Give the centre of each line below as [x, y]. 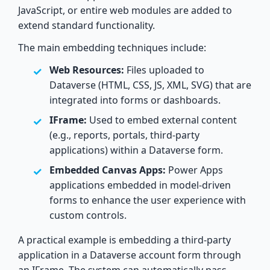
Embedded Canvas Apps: [108, 170]
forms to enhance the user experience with [148, 200]
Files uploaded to [164, 70]
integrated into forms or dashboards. [135, 100]
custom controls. [88, 215]
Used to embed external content [162, 120]
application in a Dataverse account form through [130, 255]
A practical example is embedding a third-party [124, 240]
